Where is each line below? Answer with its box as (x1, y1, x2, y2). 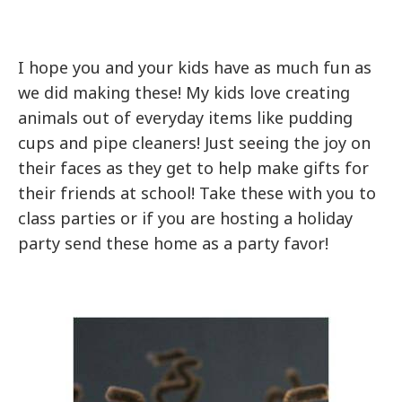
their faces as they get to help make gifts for (18, 156, 370, 179)
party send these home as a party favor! (18, 232, 329, 254)
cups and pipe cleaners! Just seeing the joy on (18, 131, 371, 153)
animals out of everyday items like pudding (18, 106, 354, 128)
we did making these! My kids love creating (18, 81, 351, 103)
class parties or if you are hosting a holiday (18, 206, 354, 229)
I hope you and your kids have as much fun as (18, 56, 372, 78)
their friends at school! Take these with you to (18, 181, 377, 204)
